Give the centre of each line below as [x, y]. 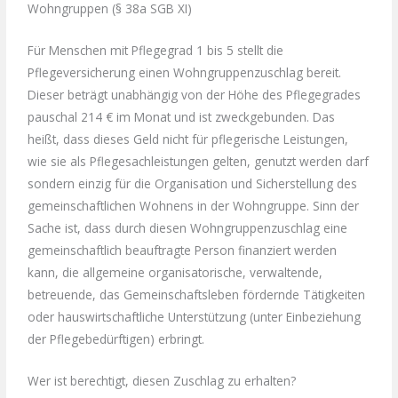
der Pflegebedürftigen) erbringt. [116, 339]
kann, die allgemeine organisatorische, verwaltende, [175, 273]
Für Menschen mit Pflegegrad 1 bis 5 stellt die [156, 51]
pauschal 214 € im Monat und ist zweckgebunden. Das [182, 117]
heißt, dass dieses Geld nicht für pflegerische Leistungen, [188, 139]
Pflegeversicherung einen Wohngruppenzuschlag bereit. [185, 73]
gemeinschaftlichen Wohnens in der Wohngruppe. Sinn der [194, 206]
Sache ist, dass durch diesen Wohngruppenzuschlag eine [188, 228]
